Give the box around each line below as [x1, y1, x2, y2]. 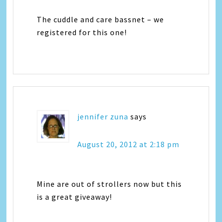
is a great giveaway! [37, 191, 112, 202]
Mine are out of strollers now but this [37, 178, 182, 189]
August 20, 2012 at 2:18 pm [77, 139, 180, 149]
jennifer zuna [77, 111, 129, 121]
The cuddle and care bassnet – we [37, 14, 165, 24]
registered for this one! [37, 27, 127, 37]
